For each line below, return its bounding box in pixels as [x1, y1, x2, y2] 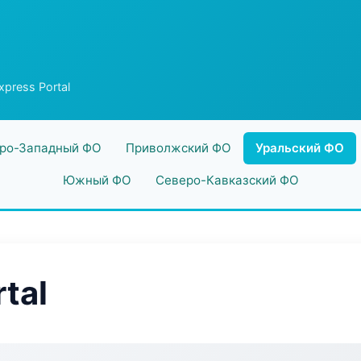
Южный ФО [62, 172, 131, 188]
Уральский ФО [255, 140, 344, 156]
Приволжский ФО [125, 140, 231, 156]
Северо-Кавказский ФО [155, 172, 299, 188]
